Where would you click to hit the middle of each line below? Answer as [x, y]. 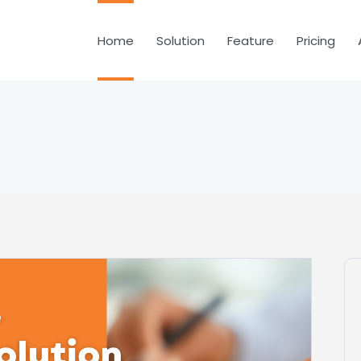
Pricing [316, 40]
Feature [251, 40]
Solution [180, 40]
